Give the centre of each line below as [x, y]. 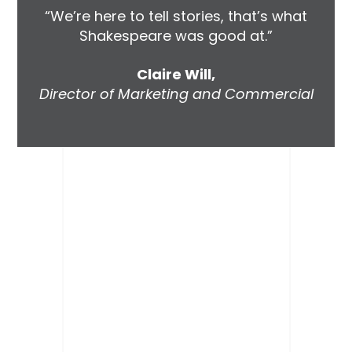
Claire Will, [176, 74]
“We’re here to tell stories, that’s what [176, 16]
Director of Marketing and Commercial [176, 93]
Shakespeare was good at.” [176, 36]
